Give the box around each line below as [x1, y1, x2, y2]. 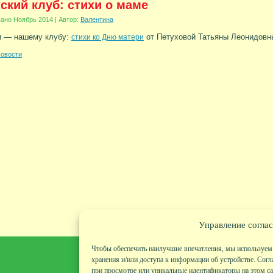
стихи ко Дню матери [71, 33, 144, 41]
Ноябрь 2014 [13, 16, 53, 23]
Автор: [58, 16, 79, 23]
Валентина [80, 16, 113, 23]
